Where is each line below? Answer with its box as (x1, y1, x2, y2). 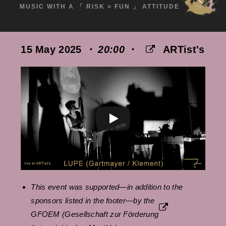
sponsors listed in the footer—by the (31, 196, 155, 205)
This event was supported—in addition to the (31, 183, 183, 192)
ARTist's (163, 43, 205, 55)
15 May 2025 (21, 43, 82, 55)
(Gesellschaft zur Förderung (60, 210, 159, 219)
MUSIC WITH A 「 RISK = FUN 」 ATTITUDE (19, 3, 180, 11)
